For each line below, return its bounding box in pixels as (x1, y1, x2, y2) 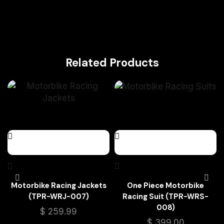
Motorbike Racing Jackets (10, 180, 106, 190)
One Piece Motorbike (127, 180, 204, 190)
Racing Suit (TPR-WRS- (122, 191, 208, 201)
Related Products (65, 55, 159, 70)
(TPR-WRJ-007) (28, 191, 89, 201)
